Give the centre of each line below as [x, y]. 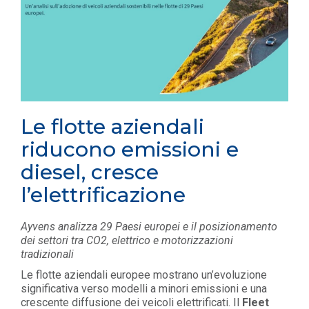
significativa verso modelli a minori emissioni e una [144, 289]
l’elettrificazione [103, 195]
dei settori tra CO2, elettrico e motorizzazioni [127, 241]
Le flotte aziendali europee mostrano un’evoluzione [144, 275]
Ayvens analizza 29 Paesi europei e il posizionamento [149, 227]
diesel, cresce [90, 172]
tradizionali [47, 255]
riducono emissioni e [130, 150]
